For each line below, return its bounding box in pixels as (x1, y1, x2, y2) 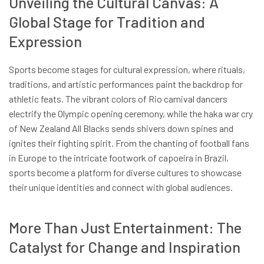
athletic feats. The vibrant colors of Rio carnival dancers (9, 93, 227, 105)
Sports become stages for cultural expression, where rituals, (9, 64, 245, 75)
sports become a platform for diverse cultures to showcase (9, 167, 242, 179)
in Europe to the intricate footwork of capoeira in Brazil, (9, 152, 229, 164)
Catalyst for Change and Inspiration (9, 237, 240, 256)
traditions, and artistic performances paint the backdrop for (9, 78, 243, 90)
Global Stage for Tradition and (9, 12, 205, 31)
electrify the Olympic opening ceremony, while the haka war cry (9, 108, 253, 120)
